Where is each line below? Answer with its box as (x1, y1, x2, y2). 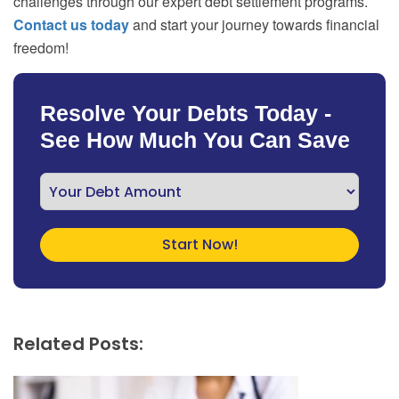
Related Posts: (13, 331, 143, 357)
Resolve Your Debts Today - (40, 101, 331, 126)
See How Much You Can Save (40, 127, 350, 153)
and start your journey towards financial (129, 14, 379, 36)
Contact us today (13, 14, 129, 36)
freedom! (13, 37, 69, 59)
